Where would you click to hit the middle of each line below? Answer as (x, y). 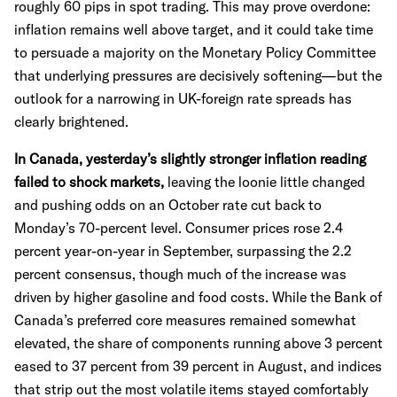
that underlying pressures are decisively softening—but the (198, 75)
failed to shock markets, (91, 182)
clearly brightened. (71, 121)
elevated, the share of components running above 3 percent (198, 343)
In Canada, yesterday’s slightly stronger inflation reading (190, 159)
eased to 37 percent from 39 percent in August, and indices (198, 366)
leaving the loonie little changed (266, 182)
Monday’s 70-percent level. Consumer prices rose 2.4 (179, 228)
